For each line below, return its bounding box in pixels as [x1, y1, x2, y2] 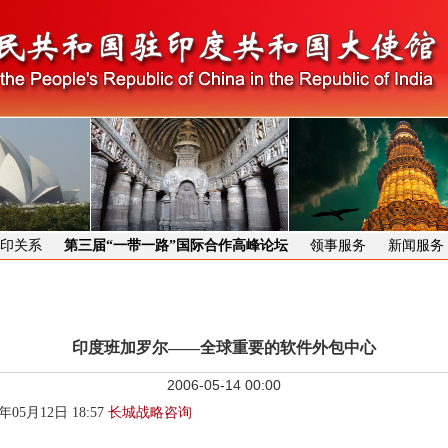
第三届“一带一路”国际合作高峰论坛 [63, 238, 288, 253]
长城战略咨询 [107, 405, 192, 420]
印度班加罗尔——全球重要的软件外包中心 [72, 339, 376, 356]
